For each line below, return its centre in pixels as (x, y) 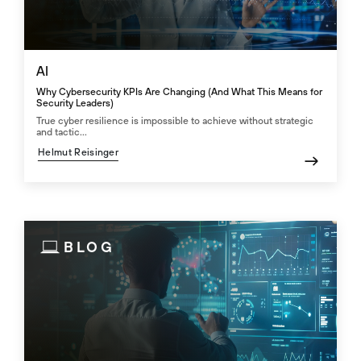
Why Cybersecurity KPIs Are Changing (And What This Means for (179, 92)
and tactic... (62, 133)
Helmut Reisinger (79, 153)
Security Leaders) (75, 104)
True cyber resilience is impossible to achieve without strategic (175, 121)
